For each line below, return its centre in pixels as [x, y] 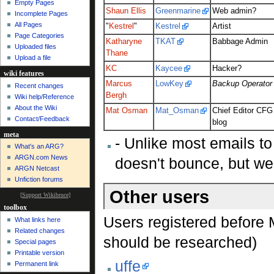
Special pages [36, 241]
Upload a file [33, 58]
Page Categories [40, 36]
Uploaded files [36, 47]
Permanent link [37, 263]
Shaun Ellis [126, 11]
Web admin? [234, 11]
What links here [38, 219]
